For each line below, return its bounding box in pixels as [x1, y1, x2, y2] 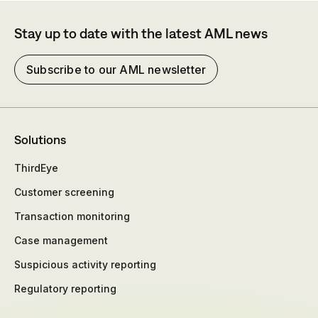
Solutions [14, 132, 66, 148]
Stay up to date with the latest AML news [14, 25, 268, 42]
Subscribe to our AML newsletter [26, 62, 207, 77]
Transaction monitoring [14, 210, 130, 223]
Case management [14, 234, 108, 247]
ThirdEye [14, 162, 58, 175]
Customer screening [14, 186, 114, 199]
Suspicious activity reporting [14, 258, 156, 271]
